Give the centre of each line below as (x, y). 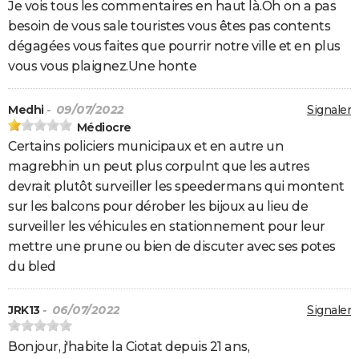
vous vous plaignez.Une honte (102, 67)
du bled (32, 267)
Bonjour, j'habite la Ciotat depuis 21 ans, (129, 347)
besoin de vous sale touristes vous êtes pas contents (169, 26)
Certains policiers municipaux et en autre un (146, 147)
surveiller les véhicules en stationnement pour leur (167, 227)
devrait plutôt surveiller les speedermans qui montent (176, 187)
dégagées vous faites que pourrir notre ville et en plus (174, 46)
